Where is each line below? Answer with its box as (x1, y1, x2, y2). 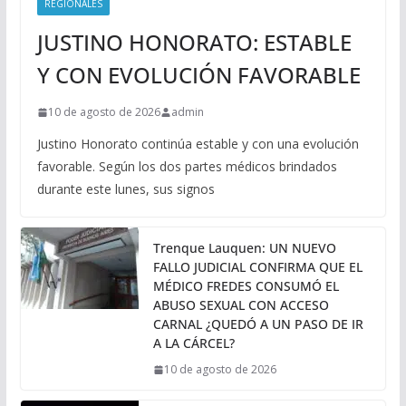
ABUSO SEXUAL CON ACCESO (152, 296, 329, 314)
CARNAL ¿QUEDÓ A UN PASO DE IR (152, 315, 363, 333)
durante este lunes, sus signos (36, 180, 215, 198)
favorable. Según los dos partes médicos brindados (36, 158, 337, 176)
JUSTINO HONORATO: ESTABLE (36, 27, 352, 58)
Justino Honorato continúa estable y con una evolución (36, 135, 359, 153)
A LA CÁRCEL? (152, 334, 235, 353)
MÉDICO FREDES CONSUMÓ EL (152, 277, 339, 295)
